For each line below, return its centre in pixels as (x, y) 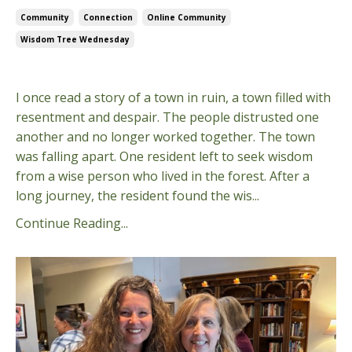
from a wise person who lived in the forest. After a (163, 176)
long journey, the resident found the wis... (137, 195)
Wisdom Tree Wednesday (75, 39)
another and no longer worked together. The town (165, 136)
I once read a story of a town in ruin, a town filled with (173, 97)
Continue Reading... (72, 223)
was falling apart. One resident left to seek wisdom (164, 156)
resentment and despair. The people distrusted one (167, 117)
